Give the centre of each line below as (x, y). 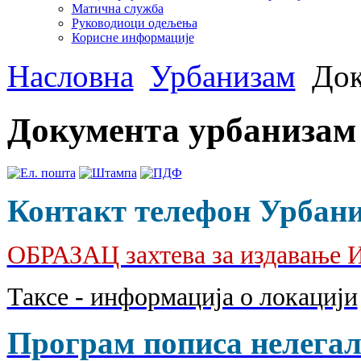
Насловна (70, 76)
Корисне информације (133, 37)
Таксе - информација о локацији (182, 297)
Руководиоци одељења (134, 23)
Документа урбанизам (181, 130)
